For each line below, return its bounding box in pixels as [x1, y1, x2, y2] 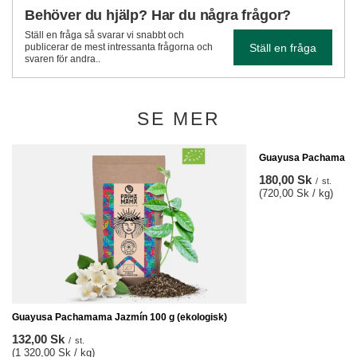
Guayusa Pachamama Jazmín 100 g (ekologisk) [12, 312, 227, 323]
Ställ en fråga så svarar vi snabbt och [25, 29, 184, 41]
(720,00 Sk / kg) [259, 187, 333, 199]
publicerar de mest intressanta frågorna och [25, 41, 213, 53]
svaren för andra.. [25, 53, 100, 65]
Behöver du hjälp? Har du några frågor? [25, 7, 292, 23]
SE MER [136, 108, 221, 129]
